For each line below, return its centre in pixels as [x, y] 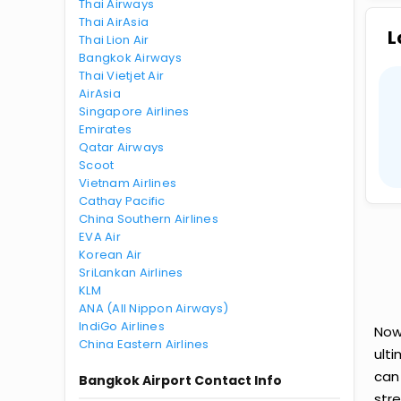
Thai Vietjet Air [122, 76]
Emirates [106, 129]
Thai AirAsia [114, 22]
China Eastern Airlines [144, 344]
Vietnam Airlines [128, 183]
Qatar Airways [122, 147]
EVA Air [100, 237]
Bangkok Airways [130, 58]
